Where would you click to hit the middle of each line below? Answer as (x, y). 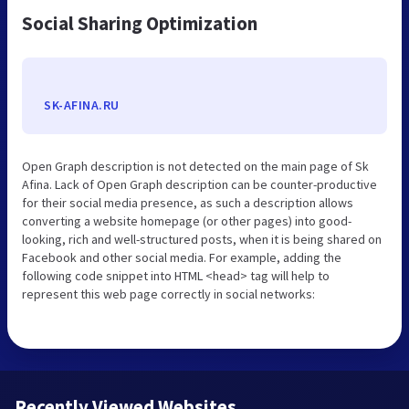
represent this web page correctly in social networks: (168, 294)
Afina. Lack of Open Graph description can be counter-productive (199, 185)
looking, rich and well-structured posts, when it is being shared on (202, 240)
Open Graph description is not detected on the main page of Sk (195, 167)
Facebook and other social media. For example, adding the (182, 258)
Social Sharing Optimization (140, 24)
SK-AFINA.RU (82, 105)
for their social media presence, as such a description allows (188, 203)
